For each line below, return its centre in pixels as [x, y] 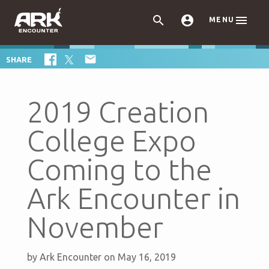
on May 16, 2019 [140, 257]
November [95, 227]
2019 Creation [118, 112]
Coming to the [119, 170]
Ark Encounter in [133, 198]
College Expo [111, 141]
